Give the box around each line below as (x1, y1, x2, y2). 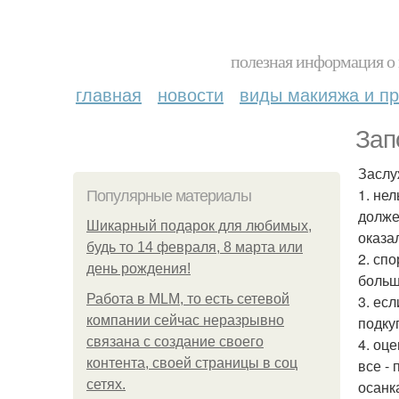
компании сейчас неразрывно (86, 313, 284, 328)
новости (158, 81, 224, 107)
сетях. (86, 377, 126, 392)
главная (76, 81, 142, 107)
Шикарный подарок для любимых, (86, 218, 312, 233)
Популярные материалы (86, 187, 251, 205)
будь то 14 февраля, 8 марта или (86, 240, 303, 255)
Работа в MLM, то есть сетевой (86, 291, 289, 306)
